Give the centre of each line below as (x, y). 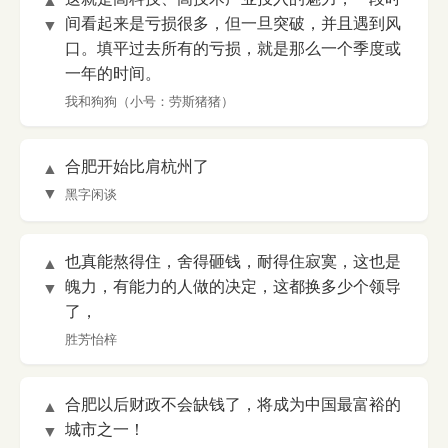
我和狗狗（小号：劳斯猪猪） (149, 101)
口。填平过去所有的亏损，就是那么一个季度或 (233, 48)
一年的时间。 (113, 73)
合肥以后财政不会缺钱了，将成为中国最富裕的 (233, 404)
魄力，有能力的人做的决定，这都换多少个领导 (233, 286)
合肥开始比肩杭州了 (137, 166)
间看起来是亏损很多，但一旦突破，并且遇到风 (233, 23)
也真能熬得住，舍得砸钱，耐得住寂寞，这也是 (233, 261)
